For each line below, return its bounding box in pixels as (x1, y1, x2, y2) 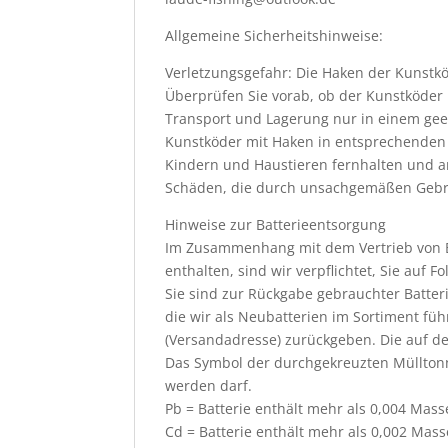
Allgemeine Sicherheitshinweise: (165, 26, 384, 45)
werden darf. (165, 376, 253, 395)
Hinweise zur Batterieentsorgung (165, 215, 387, 234)
